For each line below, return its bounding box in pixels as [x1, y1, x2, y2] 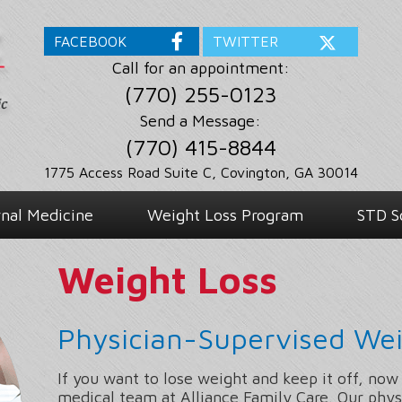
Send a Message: [140, 111, 262, 131]
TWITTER [212, 33, 278, 49]
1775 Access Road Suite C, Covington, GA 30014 [43, 164, 358, 181]
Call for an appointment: [111, 58, 290, 78]
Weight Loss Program [147, 205, 303, 225]
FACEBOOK [54, 33, 127, 49]
